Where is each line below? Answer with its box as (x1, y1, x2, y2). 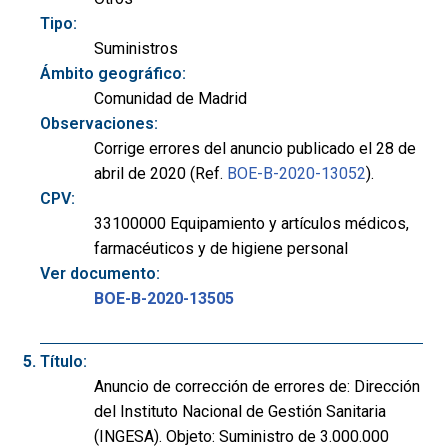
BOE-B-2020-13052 (227, 163, 366, 183)
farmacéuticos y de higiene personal (94, 238, 348, 258)
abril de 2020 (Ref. (94, 163, 227, 183)
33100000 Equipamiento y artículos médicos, (94, 213, 409, 233)
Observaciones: (40, 113, 158, 133)
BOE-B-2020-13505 (94, 288, 234, 308)
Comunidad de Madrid (94, 88, 247, 108)
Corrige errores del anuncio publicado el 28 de (94, 138, 416, 158)
